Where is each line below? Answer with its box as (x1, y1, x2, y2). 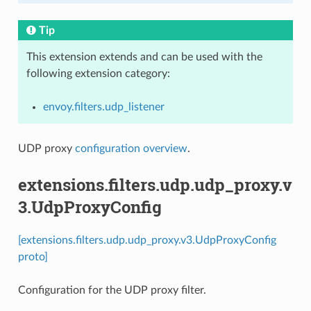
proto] (17, 251, 48, 262)
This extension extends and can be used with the (26, 51, 262, 63)
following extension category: (26, 68, 170, 80)
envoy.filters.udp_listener (42, 101, 165, 113)
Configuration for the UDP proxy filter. (17, 284, 206, 296)
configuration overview (74, 143, 187, 155)
